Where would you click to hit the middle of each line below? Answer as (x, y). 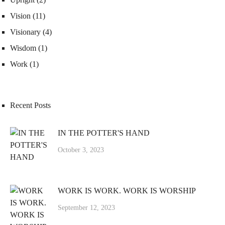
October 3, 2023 (81, 150)
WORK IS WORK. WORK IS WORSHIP (127, 191)
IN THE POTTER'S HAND (104, 133)
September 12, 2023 (86, 208)
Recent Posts (30, 105)
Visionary (25, 32)
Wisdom (23, 48)
